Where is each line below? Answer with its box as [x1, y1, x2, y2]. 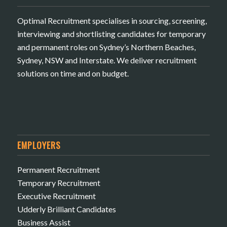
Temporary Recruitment [17, 178, 100, 188]
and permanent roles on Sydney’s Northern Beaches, [17, 42, 196, 52]
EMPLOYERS [17, 138, 61, 152]
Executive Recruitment [17, 191, 96, 201]
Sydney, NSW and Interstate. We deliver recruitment [17, 55, 197, 65]
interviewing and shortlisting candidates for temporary [17, 28, 206, 39]
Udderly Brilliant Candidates [17, 204, 116, 214]
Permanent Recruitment [17, 165, 100, 175]
